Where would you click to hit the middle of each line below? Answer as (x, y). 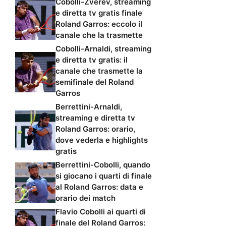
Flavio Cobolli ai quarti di (101, 211)
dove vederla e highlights (102, 140)
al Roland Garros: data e (99, 187)
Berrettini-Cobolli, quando (103, 164)
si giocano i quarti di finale (104, 176)
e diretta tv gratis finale (99, 13)
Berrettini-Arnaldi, (89, 106)
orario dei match (86, 198)
